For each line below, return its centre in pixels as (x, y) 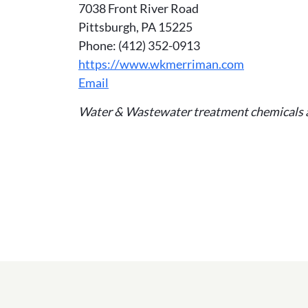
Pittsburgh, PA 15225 (135, 27)
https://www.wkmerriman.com (161, 64)
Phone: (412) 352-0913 (139, 45)
